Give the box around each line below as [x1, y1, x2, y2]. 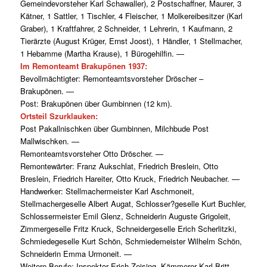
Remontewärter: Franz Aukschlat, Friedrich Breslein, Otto [20, 160, 218, 172]
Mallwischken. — [20, 135, 79, 147]
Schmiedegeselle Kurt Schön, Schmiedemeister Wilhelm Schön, [20, 235, 242, 247]
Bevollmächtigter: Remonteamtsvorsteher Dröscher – [20, 73, 203, 85]
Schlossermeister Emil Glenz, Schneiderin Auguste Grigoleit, [20, 210, 231, 222]
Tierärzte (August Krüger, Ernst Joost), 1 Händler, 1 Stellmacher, [20, 35, 243, 47]
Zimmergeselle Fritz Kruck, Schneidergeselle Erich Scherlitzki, [20, 223, 237, 235]
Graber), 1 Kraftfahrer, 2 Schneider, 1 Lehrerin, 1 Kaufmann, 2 [20, 23, 232, 35]
